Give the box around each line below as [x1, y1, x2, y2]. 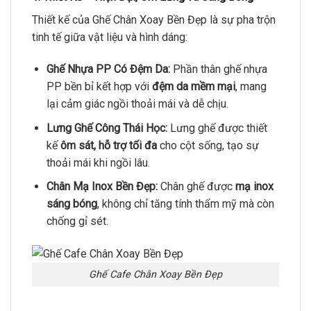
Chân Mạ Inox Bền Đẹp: [46, 180, 158, 194]
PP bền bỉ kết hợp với [46, 80, 152, 94]
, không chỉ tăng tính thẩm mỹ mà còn [96, 197, 274, 211]
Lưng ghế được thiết [167, 121, 267, 135]
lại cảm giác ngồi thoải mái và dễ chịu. [46, 97, 228, 111]
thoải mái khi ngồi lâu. [46, 155, 150, 169]
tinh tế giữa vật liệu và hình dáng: [32, 31, 187, 44]
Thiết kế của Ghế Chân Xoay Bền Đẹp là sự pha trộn [32, 13, 276, 27]
